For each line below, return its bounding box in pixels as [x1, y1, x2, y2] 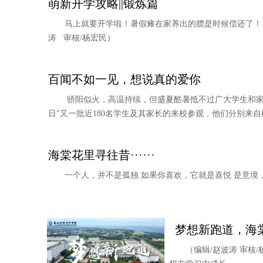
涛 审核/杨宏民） [48, 33, 115, 42]
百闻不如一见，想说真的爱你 [48, 73, 201, 86]
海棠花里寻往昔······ [48, 149, 155, 161]
